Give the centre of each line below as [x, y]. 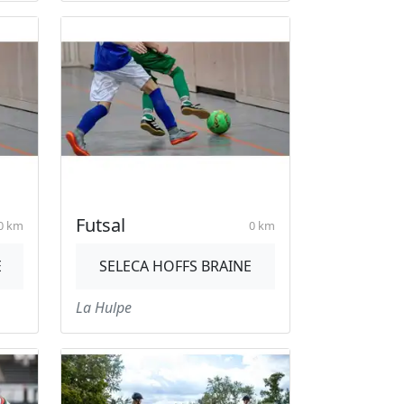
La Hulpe [104, 308]
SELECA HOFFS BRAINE [175, 266]
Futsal [101, 225]
